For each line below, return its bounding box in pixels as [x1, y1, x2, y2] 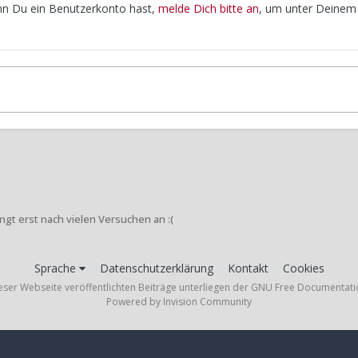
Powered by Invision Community [106, 294, 252, 308]
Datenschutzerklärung [99, 260, 213, 276]
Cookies [282, 260, 324, 276]
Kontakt [227, 260, 268, 276]
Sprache [34, 260, 79, 276]
